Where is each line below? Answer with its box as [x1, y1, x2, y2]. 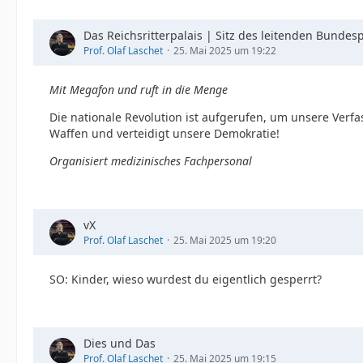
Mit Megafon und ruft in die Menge [49, 82, 228, 97]
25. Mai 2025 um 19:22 [173, 44, 276, 58]
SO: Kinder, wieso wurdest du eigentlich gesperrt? [49, 271, 322, 287]
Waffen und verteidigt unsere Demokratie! [49, 126, 280, 141]
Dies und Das [83, 335, 156, 351]
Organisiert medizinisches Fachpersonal [49, 153, 252, 169]
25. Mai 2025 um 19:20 [173, 233, 276, 247]
